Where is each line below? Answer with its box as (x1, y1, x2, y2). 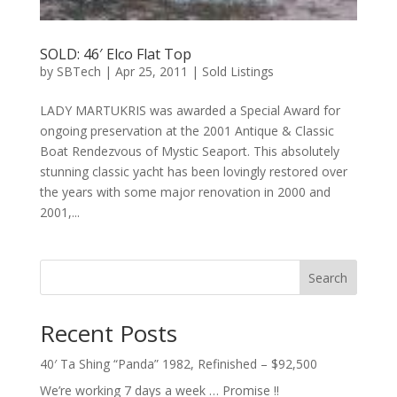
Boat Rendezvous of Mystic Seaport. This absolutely (39, 143, 339, 160)
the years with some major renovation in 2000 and (39, 183, 331, 201)
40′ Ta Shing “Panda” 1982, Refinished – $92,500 (39, 355, 317, 373)
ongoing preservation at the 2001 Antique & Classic (39, 122, 334, 140)
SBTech (56, 63, 101, 81)
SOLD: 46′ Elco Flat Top (39, 44, 191, 65)
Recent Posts (39, 317, 177, 350)
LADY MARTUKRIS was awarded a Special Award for (39, 102, 340, 120)
